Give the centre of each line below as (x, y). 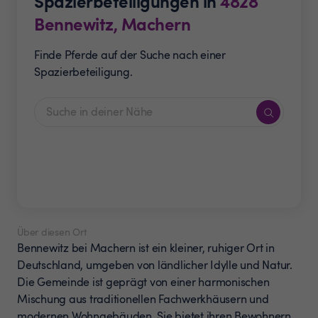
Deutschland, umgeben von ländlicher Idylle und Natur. (155, 265)
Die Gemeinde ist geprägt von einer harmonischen (143, 282)
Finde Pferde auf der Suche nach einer (130, 55)
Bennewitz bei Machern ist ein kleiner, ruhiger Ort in (146, 248)
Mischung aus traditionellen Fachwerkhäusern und (143, 299)
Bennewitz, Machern (112, 23)
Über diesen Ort (52, 232)
